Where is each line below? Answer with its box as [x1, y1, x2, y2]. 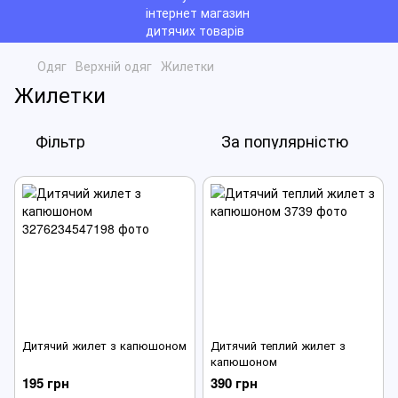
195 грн [22, 372, 69, 393]
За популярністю [221, 129, 348, 152]
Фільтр [36, 129, 85, 152]
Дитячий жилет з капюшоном [22, 336, 187, 354]
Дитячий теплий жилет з [211, 336, 346, 354]
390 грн [211, 372, 258, 393]
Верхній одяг [76, 57, 152, 75]
